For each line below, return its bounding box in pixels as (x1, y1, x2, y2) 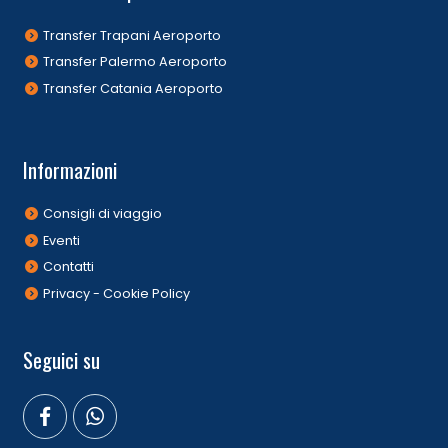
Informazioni (22, 154, 117, 185)
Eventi (43, 231, 81, 249)
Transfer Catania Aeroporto (43, 79, 224, 97)
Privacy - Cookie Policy (43, 284, 191, 302)
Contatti (43, 258, 95, 276)
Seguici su (22, 344, 100, 375)
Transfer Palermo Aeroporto (43, 53, 228, 71)
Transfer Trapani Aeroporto (43, 26, 222, 44)
